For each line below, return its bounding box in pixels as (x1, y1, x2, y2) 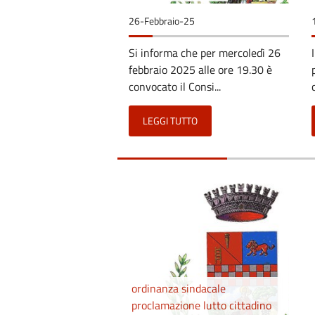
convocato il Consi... (129, 77, 221, 95)
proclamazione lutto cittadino (131, 296, 271, 314)
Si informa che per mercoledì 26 (129, 44, 281, 61)
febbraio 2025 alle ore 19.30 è (129, 60, 272, 78)
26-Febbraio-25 (129, 13, 195, 28)
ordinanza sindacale (131, 279, 226, 297)
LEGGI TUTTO (143, 113, 198, 128)
